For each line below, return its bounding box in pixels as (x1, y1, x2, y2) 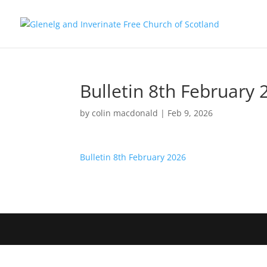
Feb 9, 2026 (167, 107, 213, 119)
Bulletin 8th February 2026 (80, 151, 187, 163)
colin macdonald (92, 107, 159, 119)
